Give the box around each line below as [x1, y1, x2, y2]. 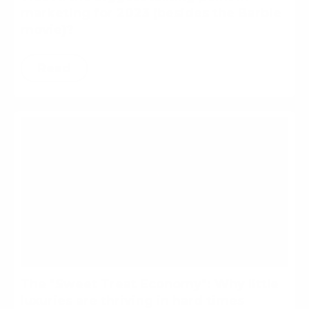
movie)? [21, 22, 74, 38]
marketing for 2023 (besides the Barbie [21, 6, 281, 21]
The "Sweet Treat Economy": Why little [21, 276, 279, 292]
